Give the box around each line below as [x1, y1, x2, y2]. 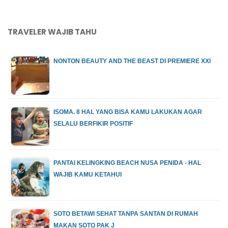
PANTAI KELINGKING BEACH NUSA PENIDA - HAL [53, 159, 201, 167]
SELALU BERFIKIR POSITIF [53, 120, 133, 128]
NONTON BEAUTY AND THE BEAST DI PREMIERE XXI [53, 58, 211, 65]
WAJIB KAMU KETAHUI [53, 171, 122, 179]
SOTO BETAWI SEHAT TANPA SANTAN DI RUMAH [53, 210, 198, 218]
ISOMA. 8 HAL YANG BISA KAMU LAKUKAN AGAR [53, 108, 202, 116]
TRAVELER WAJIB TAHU [8, 26, 97, 38]
